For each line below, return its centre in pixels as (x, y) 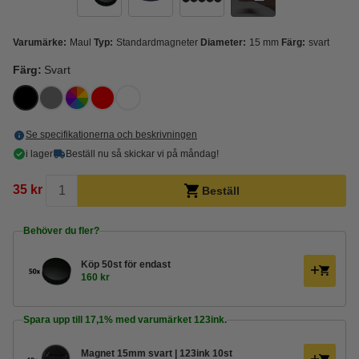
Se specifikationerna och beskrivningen (111, 135)
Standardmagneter (157, 42)
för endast (147, 264)
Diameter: (223, 42)
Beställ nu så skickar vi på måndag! (142, 154)
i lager (39, 154)
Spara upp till (54, 320)
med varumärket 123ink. (170, 320)
